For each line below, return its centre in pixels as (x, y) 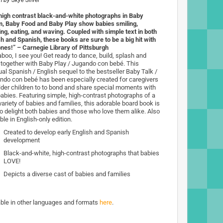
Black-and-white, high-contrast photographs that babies (81, 153)
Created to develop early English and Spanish (66, 132)
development (22, 140)
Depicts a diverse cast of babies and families (67, 174)
